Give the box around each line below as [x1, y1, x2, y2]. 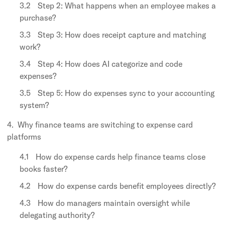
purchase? [20, 12, 56, 23]
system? [20, 99, 49, 110]
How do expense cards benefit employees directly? [38, 180, 215, 191]
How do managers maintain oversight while [38, 197, 190, 208]
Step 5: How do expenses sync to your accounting [38, 87, 214, 98]
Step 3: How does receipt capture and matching [38, 29, 206, 40]
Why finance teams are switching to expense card [18, 119, 193, 130]
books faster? [20, 163, 67, 174]
